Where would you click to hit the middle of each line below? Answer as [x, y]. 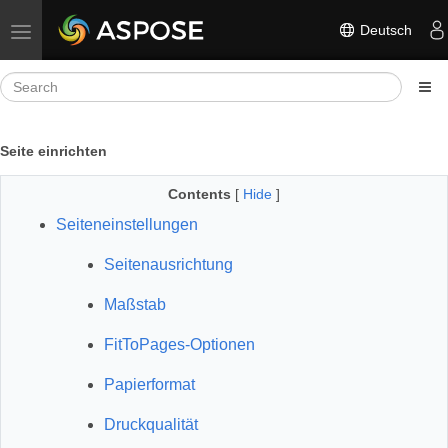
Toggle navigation [75, 30]
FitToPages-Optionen [179, 344]
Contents [199, 194]
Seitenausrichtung [168, 264]
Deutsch [384, 29]
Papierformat [149, 384]
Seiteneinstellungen [127, 224]
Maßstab [135, 304]
